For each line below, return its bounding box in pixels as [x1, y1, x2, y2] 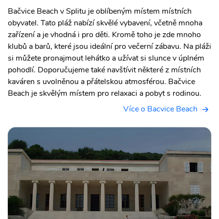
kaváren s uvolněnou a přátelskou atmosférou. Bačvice [8, 76, 195, 88]
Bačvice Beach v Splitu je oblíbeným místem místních [8, 6, 192, 17]
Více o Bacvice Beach [123, 104, 197, 115]
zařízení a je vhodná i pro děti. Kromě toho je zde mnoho [8, 29, 201, 41]
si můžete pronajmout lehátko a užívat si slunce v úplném [8, 53, 204, 64]
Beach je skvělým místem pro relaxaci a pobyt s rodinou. [8, 88, 201, 99]
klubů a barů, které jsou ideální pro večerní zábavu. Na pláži [8, 41, 211, 52]
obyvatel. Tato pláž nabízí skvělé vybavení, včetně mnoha [8, 18, 202, 29]
